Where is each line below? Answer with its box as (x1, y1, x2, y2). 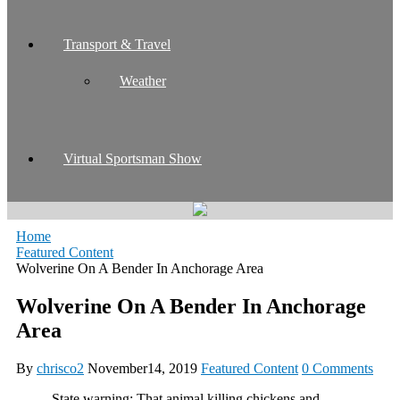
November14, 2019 (87, 360, 197, 376)
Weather (120, 72, 166, 88)
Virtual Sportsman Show (63, 150, 202, 166)
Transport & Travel (63, 36, 171, 52)
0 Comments (302, 360, 373, 376)
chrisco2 (37, 360, 84, 376)
